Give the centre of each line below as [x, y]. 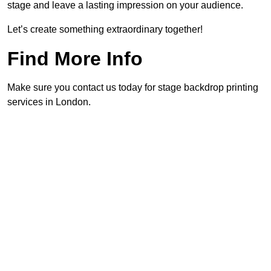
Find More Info [75, 59]
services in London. [49, 102]
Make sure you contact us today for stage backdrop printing [133, 88]
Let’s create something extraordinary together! [105, 30]
